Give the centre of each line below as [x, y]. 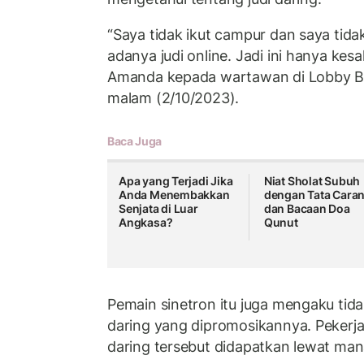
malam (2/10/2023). [173, 97]
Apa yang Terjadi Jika [176, 181]
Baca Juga [134, 141]
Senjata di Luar [158, 209]
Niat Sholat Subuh [312, 181]
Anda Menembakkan [174, 195]
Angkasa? [146, 223]
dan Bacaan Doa [307, 209]
